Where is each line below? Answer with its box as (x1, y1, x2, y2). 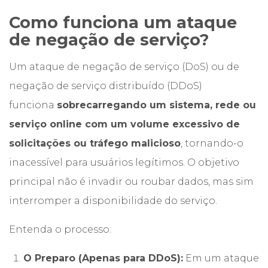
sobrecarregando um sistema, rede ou (57, 99, 256, 111)
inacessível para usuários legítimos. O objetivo (9, 157, 239, 168)
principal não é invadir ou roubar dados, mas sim (9, 176, 254, 187)
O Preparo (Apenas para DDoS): (23, 252, 183, 264)
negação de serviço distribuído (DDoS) (9, 80, 202, 92)
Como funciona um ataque (9, 13, 237, 32)
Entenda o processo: (9, 224, 111, 235)
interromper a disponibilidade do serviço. (9, 195, 220, 206)
